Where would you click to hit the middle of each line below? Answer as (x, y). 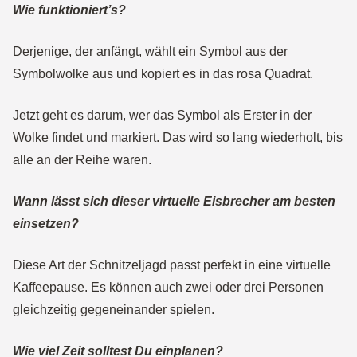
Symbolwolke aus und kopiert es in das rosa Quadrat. (165, 74)
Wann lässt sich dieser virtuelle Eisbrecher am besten (174, 201)
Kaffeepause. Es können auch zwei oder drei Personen (168, 287)
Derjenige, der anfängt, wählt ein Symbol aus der (150, 51)
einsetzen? (46, 224)
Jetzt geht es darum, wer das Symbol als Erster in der (162, 115)
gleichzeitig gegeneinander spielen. (117, 310)
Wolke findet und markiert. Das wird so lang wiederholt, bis (178, 137)
